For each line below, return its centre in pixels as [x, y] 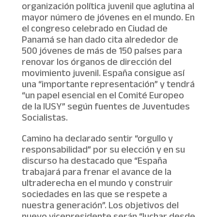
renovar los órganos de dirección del [96, 63]
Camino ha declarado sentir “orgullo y [97, 139]
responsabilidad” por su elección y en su [103, 151]
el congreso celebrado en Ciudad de [94, 30]
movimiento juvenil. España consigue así [103, 74]
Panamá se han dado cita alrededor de [100, 41]
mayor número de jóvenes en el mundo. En [108, 18]
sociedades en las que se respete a [94, 195]
